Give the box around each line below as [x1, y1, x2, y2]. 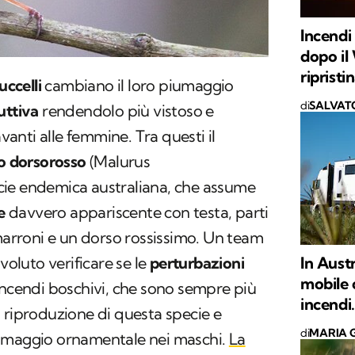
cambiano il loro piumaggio [41, 75, 234, 96]
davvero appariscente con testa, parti [5, 202, 269, 223]
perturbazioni [149, 253, 245, 273]
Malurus [94, 151, 151, 172]
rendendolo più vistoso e [38, 101, 214, 121]
